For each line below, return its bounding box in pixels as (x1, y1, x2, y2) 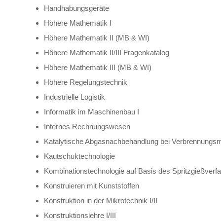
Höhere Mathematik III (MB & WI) (44, 63, 151, 72)
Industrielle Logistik (44, 92, 105, 101)
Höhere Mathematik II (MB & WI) (44, 33, 149, 42)
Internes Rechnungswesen (44, 122, 130, 131)
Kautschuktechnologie (44, 151, 115, 160)
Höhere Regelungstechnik (44, 77, 127, 86)
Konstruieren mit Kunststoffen (44, 181, 139, 190)
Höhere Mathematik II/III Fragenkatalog (44, 48, 169, 57)
